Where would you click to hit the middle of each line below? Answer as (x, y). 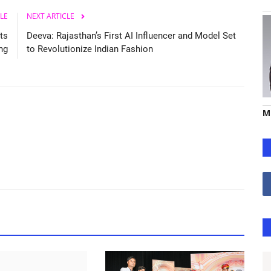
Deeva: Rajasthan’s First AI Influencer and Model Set (131, 35)
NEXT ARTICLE (51, 16)
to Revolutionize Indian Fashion (90, 49)
